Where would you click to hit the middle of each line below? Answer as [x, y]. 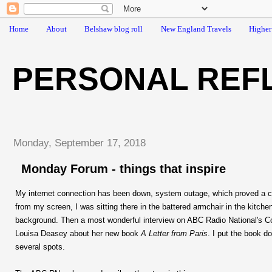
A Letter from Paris [174, 234]
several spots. [40, 247]
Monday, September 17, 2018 [80, 143]
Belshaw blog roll [114, 29]
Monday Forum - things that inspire [124, 168]
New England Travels [196, 29]
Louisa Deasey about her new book [78, 234]
